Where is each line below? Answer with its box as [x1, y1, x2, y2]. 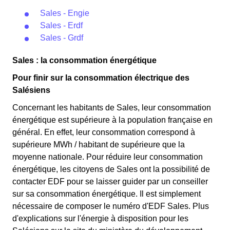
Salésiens [12, 86, 50, 94]
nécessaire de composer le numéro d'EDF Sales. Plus [12, 202, 209, 210]
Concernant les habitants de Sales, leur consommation [12, 103, 211, 112]
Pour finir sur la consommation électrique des [12, 73, 189, 82]
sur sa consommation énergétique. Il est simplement [12, 189, 201, 198]
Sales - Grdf [40, 33, 83, 42]
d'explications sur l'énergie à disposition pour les [12, 214, 188, 223]
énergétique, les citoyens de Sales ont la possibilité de [12, 165, 210, 174]
